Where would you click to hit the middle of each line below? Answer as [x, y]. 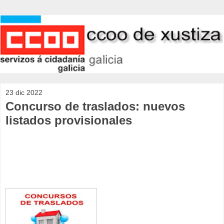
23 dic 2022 [24, 93]
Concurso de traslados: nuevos [95, 106]
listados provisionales [69, 120]
